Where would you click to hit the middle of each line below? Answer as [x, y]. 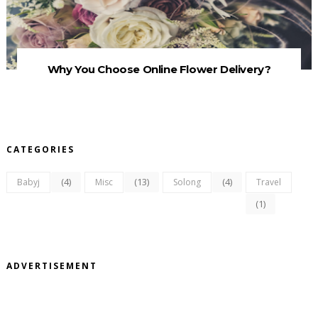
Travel [268, 182]
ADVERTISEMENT [51, 266]
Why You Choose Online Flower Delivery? [159, 70]
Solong [187, 182]
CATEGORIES [40, 150]
